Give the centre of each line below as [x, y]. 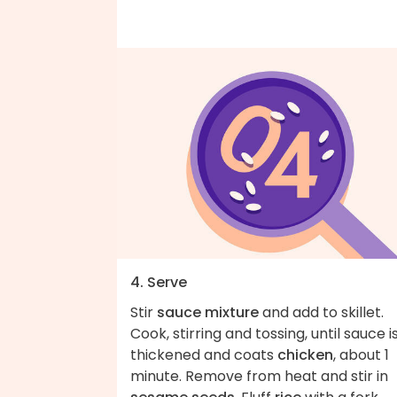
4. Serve [159, 283]
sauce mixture [208, 313]
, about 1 [361, 355]
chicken [305, 355]
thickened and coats [204, 355]
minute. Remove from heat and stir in [259, 377]
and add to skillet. [321, 313]
